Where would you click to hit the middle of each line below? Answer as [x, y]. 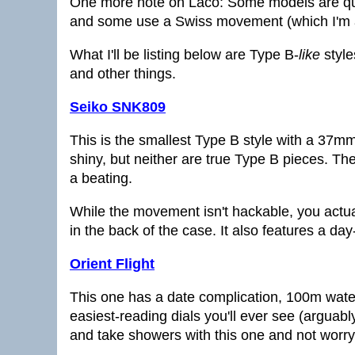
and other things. [123, 74]
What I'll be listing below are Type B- [184, 55]
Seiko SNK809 [118, 107]
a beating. [101, 178]
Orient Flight [112, 264]
